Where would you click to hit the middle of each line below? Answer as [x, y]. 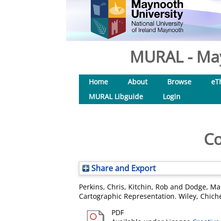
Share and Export [123, 168]
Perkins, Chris [102, 187]
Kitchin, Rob [148, 187]
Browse [179, 82]
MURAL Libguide [116, 96]
